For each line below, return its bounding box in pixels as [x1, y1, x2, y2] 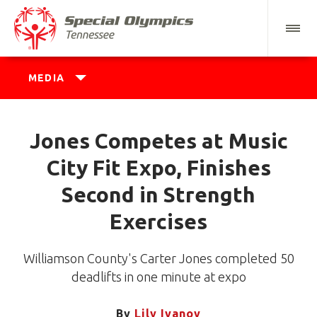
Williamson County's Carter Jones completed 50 [23, 251, 294, 266]
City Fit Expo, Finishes [46, 156, 271, 180]
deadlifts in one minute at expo [71, 270, 246, 284]
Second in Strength [62, 183, 255, 207]
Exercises [110, 209, 207, 234]
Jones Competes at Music [29, 129, 288, 154]
